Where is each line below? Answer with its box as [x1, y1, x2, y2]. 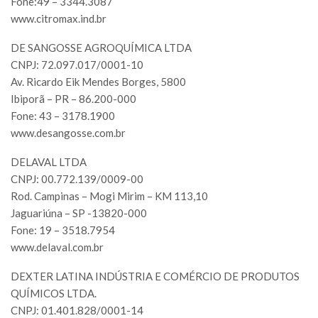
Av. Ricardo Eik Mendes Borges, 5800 [11, 75, 186, 89]
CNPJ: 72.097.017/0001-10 [11, 58, 143, 72]
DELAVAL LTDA [11, 155, 87, 169]
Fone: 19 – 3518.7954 [11, 224, 115, 237]
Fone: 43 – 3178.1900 [11, 109, 115, 123]
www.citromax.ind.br [11, 12, 106, 26]
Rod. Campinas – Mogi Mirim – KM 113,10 [11, 190, 208, 203]
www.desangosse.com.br [11, 126, 126, 140]
